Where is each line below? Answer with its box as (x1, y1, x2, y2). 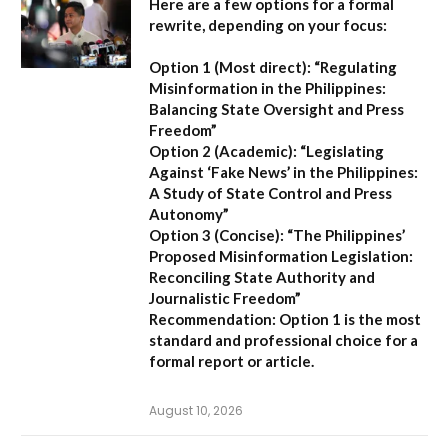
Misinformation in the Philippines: (149, 78, 386, 97)
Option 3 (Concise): (149, 225, 284, 244)
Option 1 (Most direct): (149, 57, 311, 76)
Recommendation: (149, 309, 276, 328)
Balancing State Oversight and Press (149, 99, 404, 118)
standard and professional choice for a (149, 330, 418, 349)
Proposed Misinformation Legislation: (149, 246, 413, 265)
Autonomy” (149, 204, 229, 223)
